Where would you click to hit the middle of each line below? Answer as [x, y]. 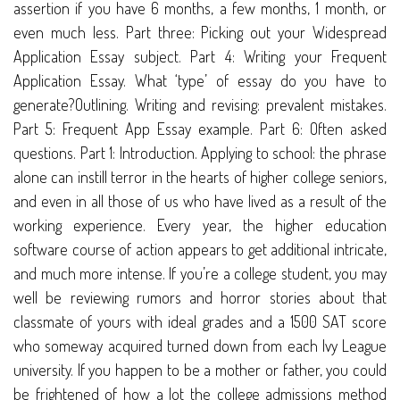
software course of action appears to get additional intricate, [200, 250]
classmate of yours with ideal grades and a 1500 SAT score [200, 322]
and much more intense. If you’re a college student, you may [200, 274]
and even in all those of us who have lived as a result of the [200, 201]
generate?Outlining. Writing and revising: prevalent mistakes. [200, 105]
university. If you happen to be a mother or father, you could [200, 370]
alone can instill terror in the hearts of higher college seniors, [200, 177]
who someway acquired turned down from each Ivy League [200, 346]
